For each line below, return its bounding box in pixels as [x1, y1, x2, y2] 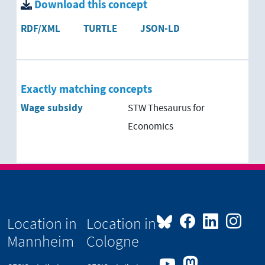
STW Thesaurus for [127, 101, 205, 115]
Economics [127, 119, 173, 133]
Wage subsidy [21, 101, 83, 115]
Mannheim [7, 231, 74, 251]
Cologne [86, 231, 140, 251]
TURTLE [83, 21, 117, 36]
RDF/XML [21, 21, 60, 36]
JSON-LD [140, 21, 180, 36]
